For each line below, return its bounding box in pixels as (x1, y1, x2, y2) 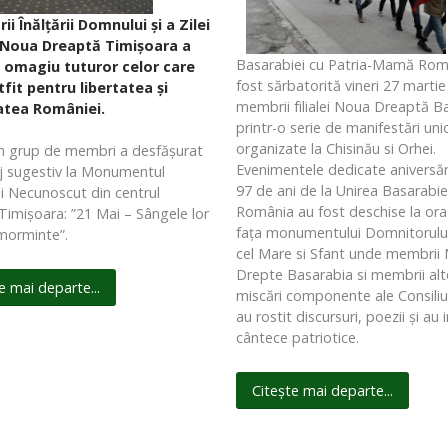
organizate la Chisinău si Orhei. (236, 139, 437, 159)
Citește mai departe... (252, 381, 394, 401)
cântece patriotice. (236, 328, 360, 348)
